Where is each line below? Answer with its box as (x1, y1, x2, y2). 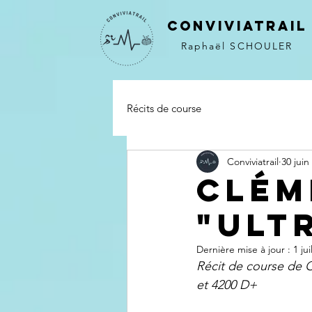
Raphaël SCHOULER (180, 40, 293, 52)
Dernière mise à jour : (196, 243, 293, 256)
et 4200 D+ (196, 277, 257, 292)
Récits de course (127, 101, 201, 115)
